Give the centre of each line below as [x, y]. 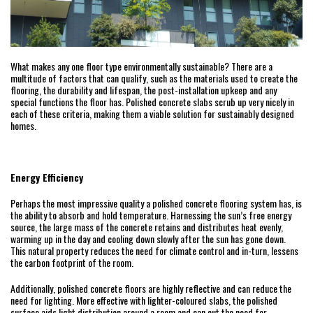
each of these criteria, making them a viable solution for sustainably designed [152, 114]
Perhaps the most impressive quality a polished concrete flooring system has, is [156, 203]
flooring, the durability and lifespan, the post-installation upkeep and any [144, 90]
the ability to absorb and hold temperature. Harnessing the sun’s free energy [151, 215]
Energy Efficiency [47, 177]
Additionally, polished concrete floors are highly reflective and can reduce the [151, 289]
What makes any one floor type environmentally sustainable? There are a [141, 66]
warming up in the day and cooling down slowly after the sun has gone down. [148, 239]
